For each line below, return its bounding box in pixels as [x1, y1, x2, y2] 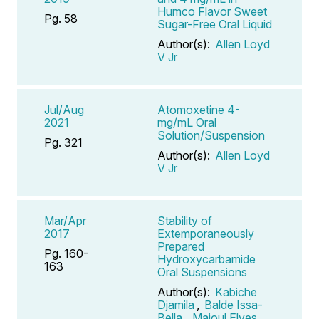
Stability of [157, 213, 212, 228]
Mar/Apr [44, 213, 86, 228]
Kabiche [215, 284, 257, 299]
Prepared [157, 239, 204, 253]
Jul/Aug [44, 102, 84, 117]
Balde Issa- [204, 297, 263, 312]
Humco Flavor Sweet [157, 4, 267, 19]
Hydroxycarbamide [157, 251, 256, 266]
